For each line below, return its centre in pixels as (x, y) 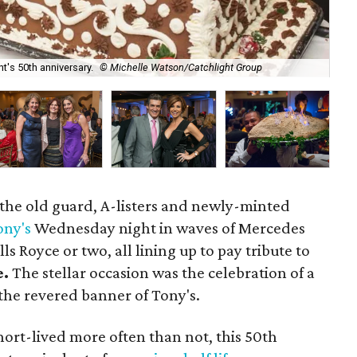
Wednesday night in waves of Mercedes (169, 228)
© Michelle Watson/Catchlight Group (181, 68)
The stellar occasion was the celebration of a (162, 273)
